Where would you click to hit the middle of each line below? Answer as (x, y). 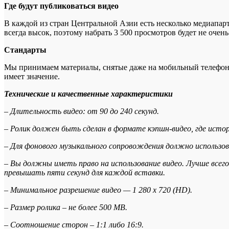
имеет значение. (32, 77)
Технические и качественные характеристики (88, 94)
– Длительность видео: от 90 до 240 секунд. (82, 111)
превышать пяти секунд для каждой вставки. (85, 173)
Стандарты (25, 50)
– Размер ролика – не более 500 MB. (66, 208)
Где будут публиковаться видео (61, 6)
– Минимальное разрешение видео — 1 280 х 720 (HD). (98, 190)
